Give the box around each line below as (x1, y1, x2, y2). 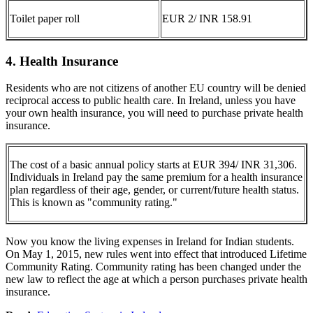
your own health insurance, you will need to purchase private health (6, 107, 303, 119)
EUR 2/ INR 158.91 (162, 12, 252, 24)
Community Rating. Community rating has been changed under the (6, 261, 301, 273)
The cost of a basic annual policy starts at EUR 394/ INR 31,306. (10, 159, 297, 171)
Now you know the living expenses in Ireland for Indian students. (6, 235, 294, 248)
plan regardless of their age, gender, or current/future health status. (10, 184, 299, 196)
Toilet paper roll (10, 12, 80, 24)
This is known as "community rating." (10, 196, 177, 209)
